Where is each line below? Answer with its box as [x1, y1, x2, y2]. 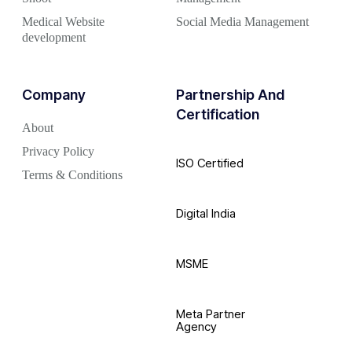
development [22, 30, 86, 44]
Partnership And [176, 86, 284, 103]
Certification [176, 105, 259, 123]
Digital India [176, 205, 236, 221]
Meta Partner [176, 306, 245, 321]
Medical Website [22, 14, 104, 28]
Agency [176, 318, 217, 334]
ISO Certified [176, 155, 244, 170]
